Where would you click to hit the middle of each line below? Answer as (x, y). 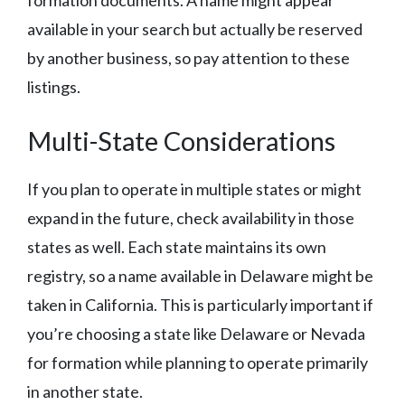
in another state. (85, 392)
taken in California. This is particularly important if (200, 305)
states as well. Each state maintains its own (177, 247)
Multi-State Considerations (181, 141)
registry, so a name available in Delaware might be (200, 276)
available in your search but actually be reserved (195, 29)
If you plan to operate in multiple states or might (194, 189)
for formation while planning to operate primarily (198, 363)
